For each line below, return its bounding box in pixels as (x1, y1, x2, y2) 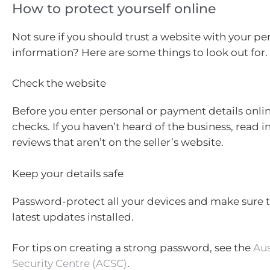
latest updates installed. (12, 210, 134, 223)
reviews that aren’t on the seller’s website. (12, 136, 224, 149)
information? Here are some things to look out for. (12, 46, 268, 58)
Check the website (12, 77, 106, 90)
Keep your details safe (12, 167, 124, 180)
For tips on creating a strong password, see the (12, 242, 253, 254)
